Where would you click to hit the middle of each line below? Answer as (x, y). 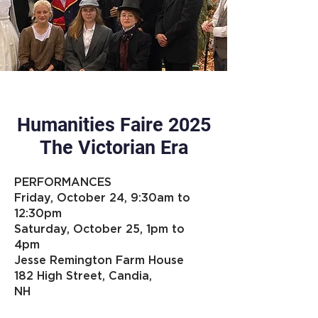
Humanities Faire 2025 (114, 125)
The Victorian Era (114, 147)
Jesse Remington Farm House (99, 260)
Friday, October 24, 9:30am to (102, 197)
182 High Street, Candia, (83, 275)
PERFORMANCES (63, 182)
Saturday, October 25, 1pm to (99, 229)
